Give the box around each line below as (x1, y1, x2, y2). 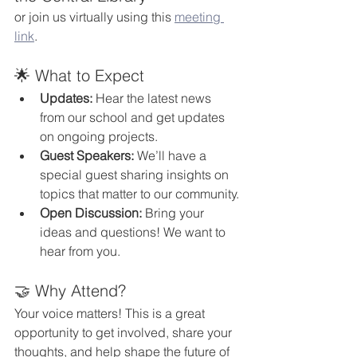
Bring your (142, 205, 207, 222)
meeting (175, 9, 224, 25)
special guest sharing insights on (40, 167, 232, 183)
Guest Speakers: (40, 147, 134, 164)
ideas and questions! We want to (40, 224, 229, 241)
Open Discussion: (40, 205, 142, 222)
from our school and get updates (40, 109, 228, 126)
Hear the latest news (92, 90, 214, 107)
